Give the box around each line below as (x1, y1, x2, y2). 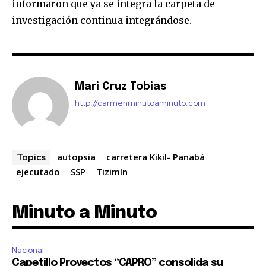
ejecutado (16, 165, 60, 178)
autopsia (57, 150, 96, 163)
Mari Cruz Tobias (75, 81, 167, 92)
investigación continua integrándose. (12, 14, 192, 26)
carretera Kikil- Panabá (106, 150, 205, 163)
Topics (17, 151, 46, 163)
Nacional (12, 245, 44, 255)
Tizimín (96, 165, 128, 178)
